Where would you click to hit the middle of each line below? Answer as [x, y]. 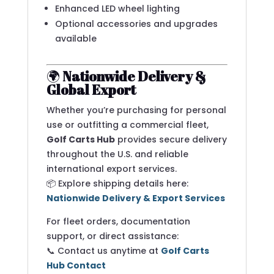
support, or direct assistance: [112, 236]
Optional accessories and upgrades [136, 24]
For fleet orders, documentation [118, 221]
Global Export [91, 90]
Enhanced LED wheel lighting [117, 9]
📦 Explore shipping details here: [117, 183]
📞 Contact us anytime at [103, 251]
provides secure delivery [171, 139]
